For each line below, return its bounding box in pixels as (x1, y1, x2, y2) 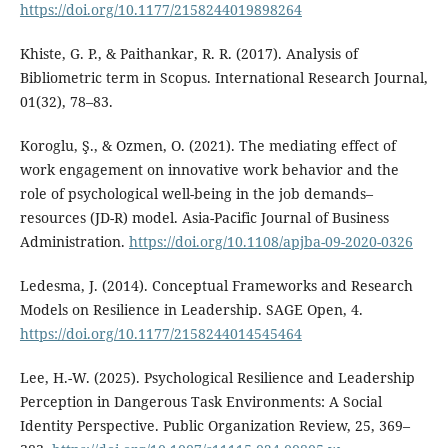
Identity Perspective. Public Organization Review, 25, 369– (19, 415, 410, 435)
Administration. (19, 231, 129, 251)
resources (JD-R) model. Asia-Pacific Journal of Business (19, 207, 389, 227)
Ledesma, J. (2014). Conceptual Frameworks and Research (19, 275, 413, 295)
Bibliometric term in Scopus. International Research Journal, (19, 67, 428, 87)
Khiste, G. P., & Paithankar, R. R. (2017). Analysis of (19, 43, 358, 63)
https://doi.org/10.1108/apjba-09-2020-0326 (128, 231, 413, 251)
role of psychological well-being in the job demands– (19, 183, 373, 203)
